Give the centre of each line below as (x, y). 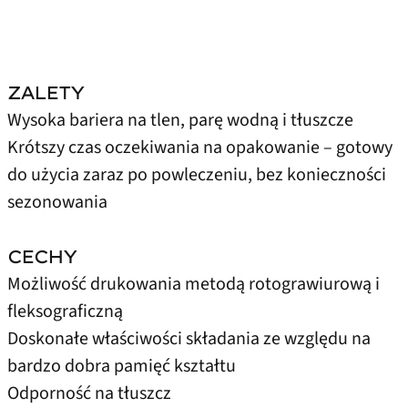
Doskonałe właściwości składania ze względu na (189, 338)
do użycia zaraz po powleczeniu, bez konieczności (197, 174)
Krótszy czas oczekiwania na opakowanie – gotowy (200, 147)
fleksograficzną (65, 311)
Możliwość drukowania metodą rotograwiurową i (194, 284)
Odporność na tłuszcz (89, 393)
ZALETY (46, 92)
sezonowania (57, 202)
